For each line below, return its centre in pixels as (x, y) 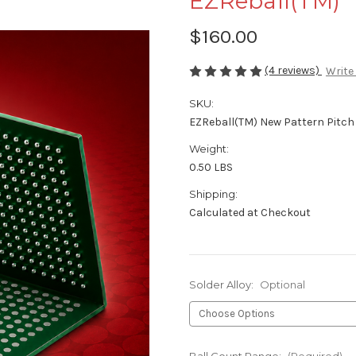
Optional (282, 285)
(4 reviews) (293, 70)
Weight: (209, 149)
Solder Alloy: (222, 285)
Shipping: (213, 194)
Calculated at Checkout (250, 213)
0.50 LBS (211, 168)
